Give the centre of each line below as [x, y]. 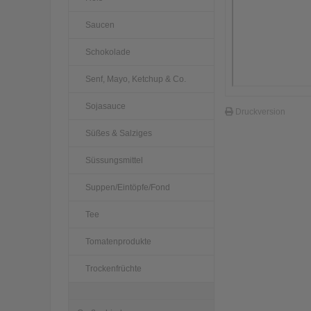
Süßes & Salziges [119, 133]
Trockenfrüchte [114, 268]
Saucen [100, 25]
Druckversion [259, 111]
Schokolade [108, 52]
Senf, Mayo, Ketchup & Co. [136, 79]
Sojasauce [106, 106]
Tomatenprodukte [118, 241]
